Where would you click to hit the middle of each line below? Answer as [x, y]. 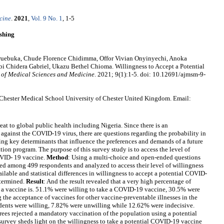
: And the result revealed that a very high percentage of [117, 181]
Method [57, 157]
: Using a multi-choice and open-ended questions [134, 157]
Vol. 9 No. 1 [47, 18]
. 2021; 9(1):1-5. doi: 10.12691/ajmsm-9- [150, 74]
